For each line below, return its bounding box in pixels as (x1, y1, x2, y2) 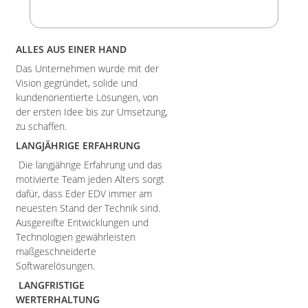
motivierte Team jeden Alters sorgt (16, 173, 164, 186)
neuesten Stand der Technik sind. (16, 201, 160, 214)
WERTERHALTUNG (16, 293, 102, 306)
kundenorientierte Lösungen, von (16, 91, 158, 104)
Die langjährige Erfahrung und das (16, 158, 162, 171)
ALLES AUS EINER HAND (16, 43, 129, 56)
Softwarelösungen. (16, 259, 98, 272)
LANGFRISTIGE (16, 278, 85, 291)
